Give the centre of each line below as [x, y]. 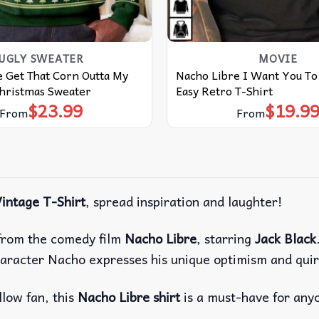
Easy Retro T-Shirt [224, 90]
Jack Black [286, 239]
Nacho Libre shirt [129, 296]
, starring [226, 239]
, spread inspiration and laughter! [184, 202]
